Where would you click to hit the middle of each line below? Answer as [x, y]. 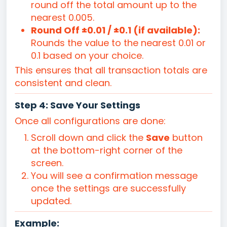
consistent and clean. [63, 83]
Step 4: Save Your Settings [78, 105]
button [186, 138]
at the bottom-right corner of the [107, 150]
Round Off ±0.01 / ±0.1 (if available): [116, 30]
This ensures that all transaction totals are [111, 70]
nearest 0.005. [63, 18]
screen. [47, 163]
